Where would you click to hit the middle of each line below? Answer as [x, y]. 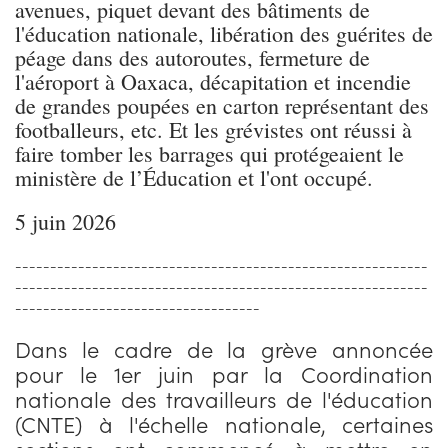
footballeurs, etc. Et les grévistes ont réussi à [213, 130]
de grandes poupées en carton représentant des [222, 106]
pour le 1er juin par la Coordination [224, 374]
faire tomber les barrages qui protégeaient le [209, 154]
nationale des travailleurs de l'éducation [224, 399]
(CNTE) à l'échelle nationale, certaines [224, 424]
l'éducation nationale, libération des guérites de [224, 34]
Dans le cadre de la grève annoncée [224, 349]
